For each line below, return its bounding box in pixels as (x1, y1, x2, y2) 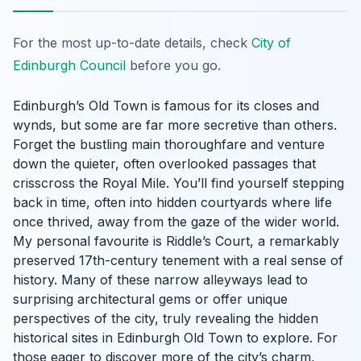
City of (251, 34, 291, 51)
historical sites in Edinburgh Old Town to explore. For (13, 329, 338, 346)
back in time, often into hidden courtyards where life (13, 193, 332, 210)
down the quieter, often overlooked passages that (13, 155, 316, 172)
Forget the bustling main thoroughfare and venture (13, 135, 325, 152)
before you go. (126, 56, 221, 73)
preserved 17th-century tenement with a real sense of (13, 251, 343, 268)
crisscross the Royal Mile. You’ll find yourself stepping (13, 174, 344, 191)
